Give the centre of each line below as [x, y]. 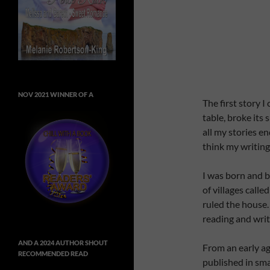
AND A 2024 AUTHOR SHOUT [63, 243]
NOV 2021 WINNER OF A [56, 95]
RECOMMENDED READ [53, 254]
